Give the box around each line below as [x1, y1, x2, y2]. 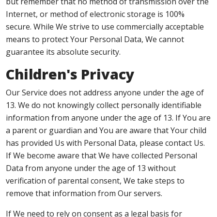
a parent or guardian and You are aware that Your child [6, 125, 206, 136]
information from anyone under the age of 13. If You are [6, 112, 211, 123]
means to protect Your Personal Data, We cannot [6, 34, 184, 45]
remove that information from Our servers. [6, 188, 162, 199]
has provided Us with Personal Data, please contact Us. [6, 138, 205, 148]
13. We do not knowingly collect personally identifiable [6, 100, 201, 110]
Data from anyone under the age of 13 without [6, 163, 176, 173]
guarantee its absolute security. [6, 46, 121, 57]
